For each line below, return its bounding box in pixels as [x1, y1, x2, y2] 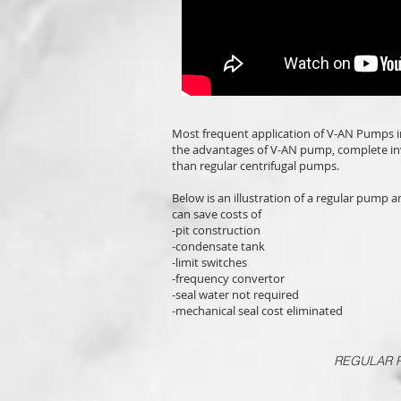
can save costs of [172, 206, 261, 222]
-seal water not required [172, 286, 299, 303]
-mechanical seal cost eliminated [172, 303, 343, 319]
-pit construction [172, 222, 260, 238]
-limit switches [172, 254, 247, 270]
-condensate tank [172, 238, 265, 254]
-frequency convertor [172, 270, 285, 286]
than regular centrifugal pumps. [172, 158, 339, 174]
